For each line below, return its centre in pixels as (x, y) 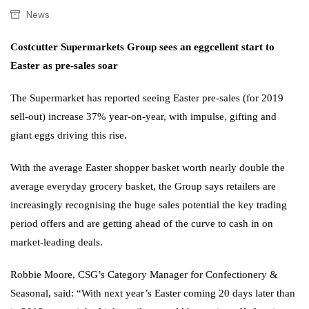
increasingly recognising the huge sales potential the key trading (149, 205)
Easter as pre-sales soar (64, 66)
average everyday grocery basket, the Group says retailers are (143, 187)
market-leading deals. (57, 242)
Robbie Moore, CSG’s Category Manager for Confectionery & (144, 275)
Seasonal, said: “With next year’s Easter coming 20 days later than (153, 293)
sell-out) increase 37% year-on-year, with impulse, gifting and (143, 117)
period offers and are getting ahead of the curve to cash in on (142, 224)
